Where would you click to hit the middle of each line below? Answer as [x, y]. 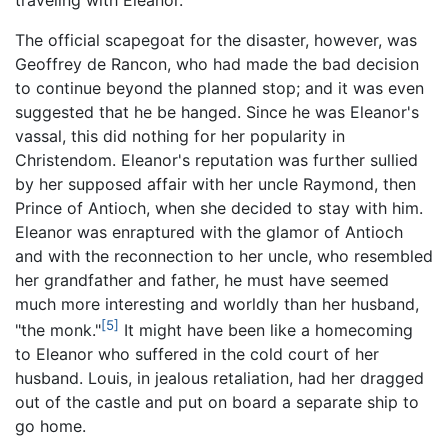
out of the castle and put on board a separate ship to [217, 402]
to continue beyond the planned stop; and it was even [219, 87]
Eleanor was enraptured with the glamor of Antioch [209, 231]
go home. [50, 426]
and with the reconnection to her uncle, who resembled [224, 255]
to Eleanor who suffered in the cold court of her [197, 354]
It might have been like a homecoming [266, 330]
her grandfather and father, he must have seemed [202, 279]
